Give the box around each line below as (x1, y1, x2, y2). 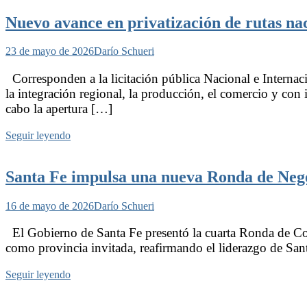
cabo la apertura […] (5, 101, 112, 116)
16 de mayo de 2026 (5, 199, 94, 212)
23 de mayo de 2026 (5, 45, 94, 58)
